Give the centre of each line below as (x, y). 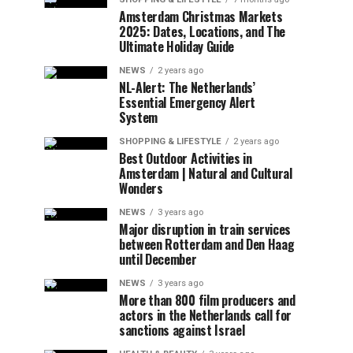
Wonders (141, 188)
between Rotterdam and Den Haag (207, 244)
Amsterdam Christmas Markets (201, 17)
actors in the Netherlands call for (206, 315)
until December (158, 259)
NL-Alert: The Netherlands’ (187, 87)
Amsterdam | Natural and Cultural (206, 173)
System (139, 117)
